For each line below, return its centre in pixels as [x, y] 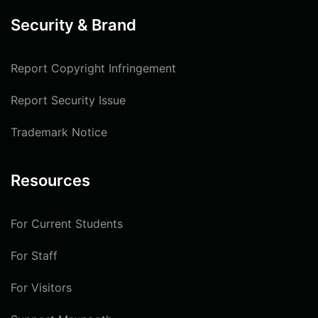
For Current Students [67, 223]
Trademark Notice [59, 132]
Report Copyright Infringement [93, 68]
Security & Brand [73, 24]
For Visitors [41, 287]
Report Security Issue [68, 100]
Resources [50, 180]
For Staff [34, 255]
